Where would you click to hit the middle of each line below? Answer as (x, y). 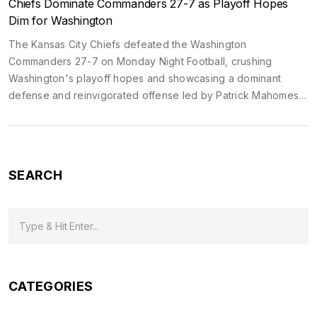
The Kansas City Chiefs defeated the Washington (128, 44)
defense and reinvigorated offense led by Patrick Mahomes (154, 95)
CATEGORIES (51, 286)
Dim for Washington (60, 20)
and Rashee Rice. (51, 112)
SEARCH (35, 175)
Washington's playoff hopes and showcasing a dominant (145, 78)
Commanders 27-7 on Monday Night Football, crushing (140, 61)
